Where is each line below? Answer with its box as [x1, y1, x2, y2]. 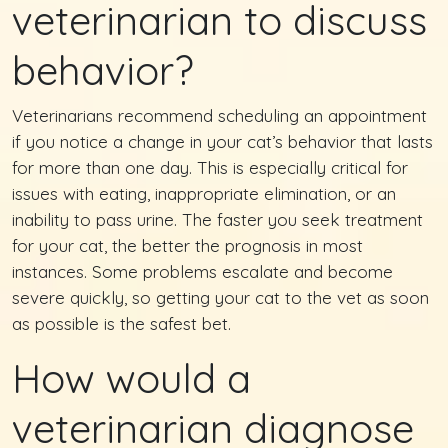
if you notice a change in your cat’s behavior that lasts [12, 130, 433, 152]
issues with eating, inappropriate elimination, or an [12, 182, 396, 204]
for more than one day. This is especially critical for [12, 156, 408, 178]
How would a [12, 352, 251, 403]
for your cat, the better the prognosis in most [12, 234, 363, 256]
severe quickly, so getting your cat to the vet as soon [12, 286, 429, 308]
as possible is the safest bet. [12, 312, 231, 334]
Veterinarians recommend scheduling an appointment [12, 104, 427, 126]
